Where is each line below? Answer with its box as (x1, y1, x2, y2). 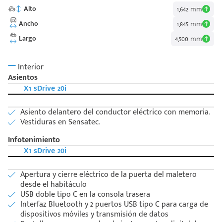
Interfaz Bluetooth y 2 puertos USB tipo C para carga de (20, 198, 208, 212)
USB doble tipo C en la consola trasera (20, 188, 150, 202)
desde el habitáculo (20, 178, 87, 192)
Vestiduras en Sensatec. (20, 115, 100, 129)
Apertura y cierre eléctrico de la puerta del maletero (20, 168, 197, 182)
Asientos (8, 71, 38, 85)
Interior (16, 60, 44, 74)
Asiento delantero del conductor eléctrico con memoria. (20, 106, 210, 119)
